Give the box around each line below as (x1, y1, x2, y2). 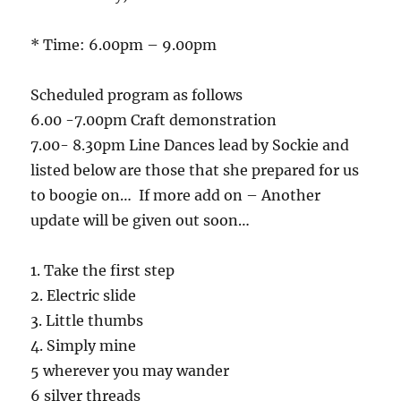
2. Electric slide (30, 286, 137, 304)
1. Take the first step (30, 260, 175, 279)
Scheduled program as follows (30, 85, 243, 104)
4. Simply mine (30, 336, 137, 354)
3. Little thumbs (30, 311, 144, 329)
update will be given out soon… (30, 210, 251, 229)
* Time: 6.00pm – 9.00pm (30, 35, 218, 54)
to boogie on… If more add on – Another (30, 185, 321, 204)
